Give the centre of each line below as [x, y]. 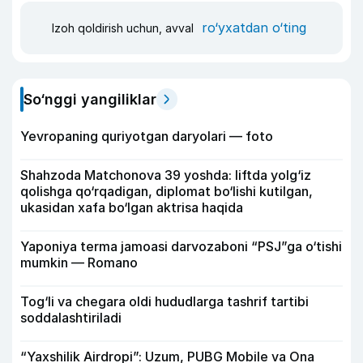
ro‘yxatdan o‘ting [254, 28]
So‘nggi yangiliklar [90, 99]
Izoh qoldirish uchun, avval [124, 28]
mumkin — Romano [79, 262]
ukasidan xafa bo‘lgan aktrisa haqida [132, 207]
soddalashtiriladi [71, 317]
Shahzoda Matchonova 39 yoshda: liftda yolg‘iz [166, 175]
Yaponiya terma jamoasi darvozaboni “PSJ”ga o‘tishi [181, 246]
